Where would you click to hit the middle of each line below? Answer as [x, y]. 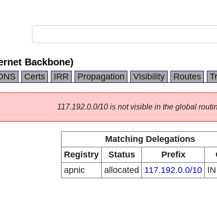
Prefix [173, 155]
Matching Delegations [150, 139]
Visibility [149, 77]
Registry [81, 155]
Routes [187, 77]
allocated [122, 170]
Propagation [101, 77]
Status [122, 155]
